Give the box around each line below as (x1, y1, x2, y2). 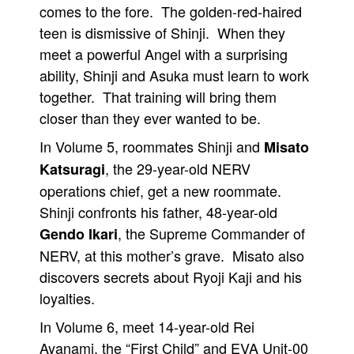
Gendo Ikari (40, 224, 118, 244)
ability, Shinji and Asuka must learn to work (40, 65, 309, 85)
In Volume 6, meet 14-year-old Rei (40, 316, 254, 337)
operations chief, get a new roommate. (40, 180, 285, 201)
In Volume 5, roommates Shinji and (40, 136, 264, 156)
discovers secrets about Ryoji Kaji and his (40, 266, 302, 287)
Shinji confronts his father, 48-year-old (40, 201, 277, 222)
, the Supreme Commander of (118, 223, 305, 243)
